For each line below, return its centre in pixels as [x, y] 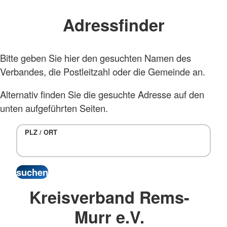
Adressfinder [113, 25]
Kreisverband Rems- [109, 197]
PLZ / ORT [41, 132]
